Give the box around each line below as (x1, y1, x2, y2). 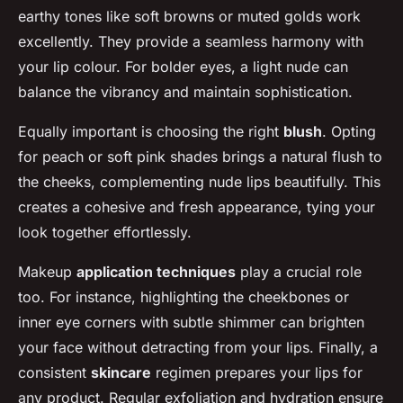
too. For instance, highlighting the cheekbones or (18, 288, 349, 307)
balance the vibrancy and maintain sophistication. (18, 83, 353, 102)
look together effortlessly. (18, 223, 192, 242)
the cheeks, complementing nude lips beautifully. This (18, 173, 381, 192)
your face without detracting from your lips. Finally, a (18, 338, 378, 357)
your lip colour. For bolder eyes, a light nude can (18, 58, 348, 76)
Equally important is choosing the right (18, 122, 283, 141)
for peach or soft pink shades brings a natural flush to (18, 148, 382, 166)
